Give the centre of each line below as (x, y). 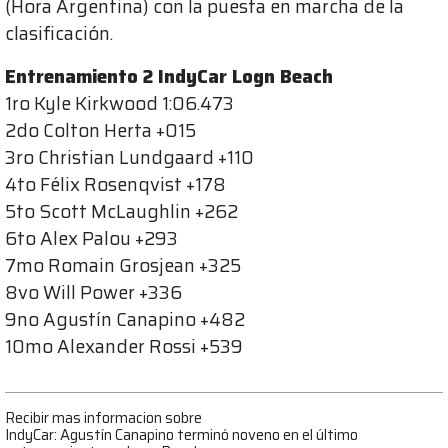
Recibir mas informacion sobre (103, 418)
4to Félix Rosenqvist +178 (115, 185)
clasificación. (59, 34)
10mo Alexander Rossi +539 (124, 347)
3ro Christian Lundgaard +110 (129, 158)
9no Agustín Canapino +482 (125, 320)
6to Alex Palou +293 (91, 239)
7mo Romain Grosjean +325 (123, 266)
